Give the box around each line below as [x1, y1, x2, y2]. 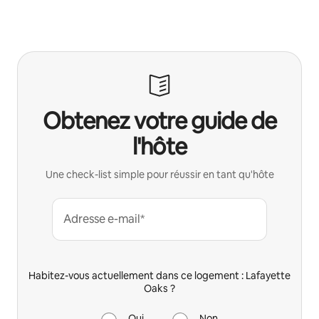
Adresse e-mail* [63, 211, 145, 226]
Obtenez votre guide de [43, 105, 276, 135]
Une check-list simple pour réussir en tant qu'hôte [45, 167, 274, 181]
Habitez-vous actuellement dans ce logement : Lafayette [28, 268, 291, 282]
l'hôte [132, 131, 187, 161]
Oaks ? [144, 281, 175, 295]
